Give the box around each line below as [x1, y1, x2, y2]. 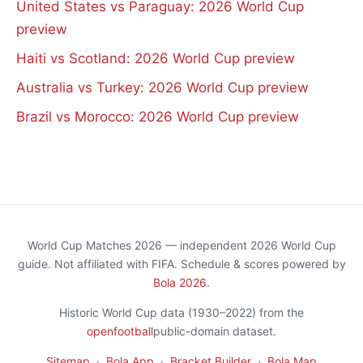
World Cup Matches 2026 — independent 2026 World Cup [27, 237, 336, 252]
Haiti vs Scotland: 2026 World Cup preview [16, 49, 295, 66]
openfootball [87, 323, 153, 338]
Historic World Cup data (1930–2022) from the [59, 305, 304, 319]
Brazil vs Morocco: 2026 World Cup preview [16, 108, 299, 125]
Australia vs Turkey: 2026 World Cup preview [16, 79, 309, 96]
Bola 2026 [153, 275, 207, 289]
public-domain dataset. [153, 323, 276, 338]
